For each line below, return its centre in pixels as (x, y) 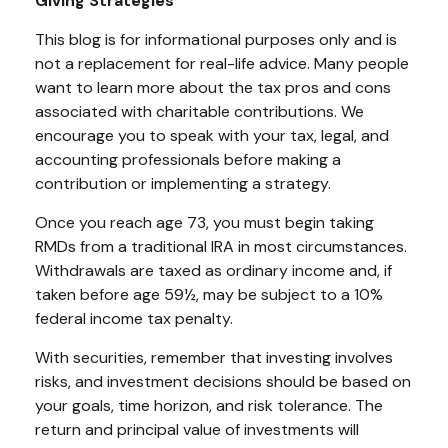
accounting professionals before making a (188, 159)
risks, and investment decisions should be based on (223, 381)
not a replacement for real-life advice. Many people (222, 63)
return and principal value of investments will (197, 429)
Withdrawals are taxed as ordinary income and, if (213, 270)
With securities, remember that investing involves (214, 357)
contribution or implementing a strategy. (183, 183)
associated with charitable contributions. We (199, 111)
